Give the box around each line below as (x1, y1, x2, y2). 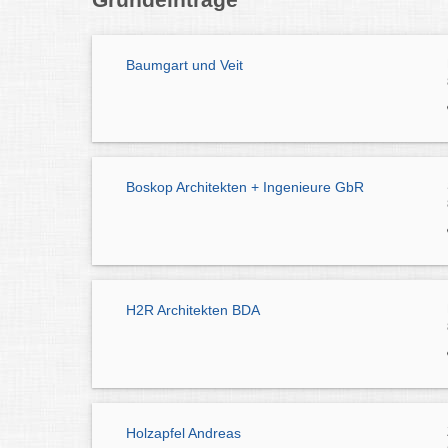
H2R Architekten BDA (126, 302, 260, 319)
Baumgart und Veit (126, 56, 243, 73)
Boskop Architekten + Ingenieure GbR (126, 179, 364, 196)
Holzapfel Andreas (126, 425, 241, 442)
